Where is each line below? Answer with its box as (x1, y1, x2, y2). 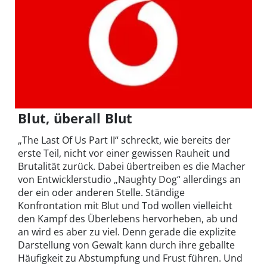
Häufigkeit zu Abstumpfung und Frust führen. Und (18, 251, 243, 265)
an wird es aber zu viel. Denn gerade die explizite (18, 225, 236, 238)
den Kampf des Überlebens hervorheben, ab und (18, 212, 238, 225)
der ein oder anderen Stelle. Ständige (18, 185, 185, 199)
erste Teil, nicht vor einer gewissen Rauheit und (18, 146, 230, 160)
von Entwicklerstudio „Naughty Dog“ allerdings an (18, 172, 241, 186)
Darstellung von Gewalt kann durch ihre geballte (18, 238, 235, 252)
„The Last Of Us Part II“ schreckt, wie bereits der (18, 133, 231, 147)
